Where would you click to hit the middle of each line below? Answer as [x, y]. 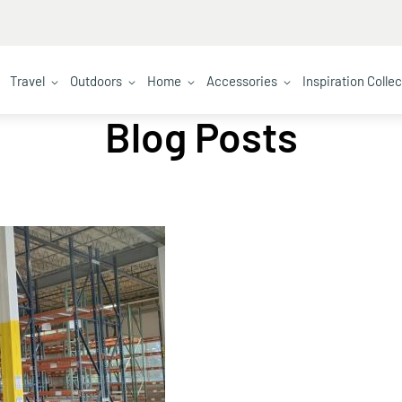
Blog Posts [201, 136]
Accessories [242, 81]
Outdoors [96, 81]
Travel [28, 81]
